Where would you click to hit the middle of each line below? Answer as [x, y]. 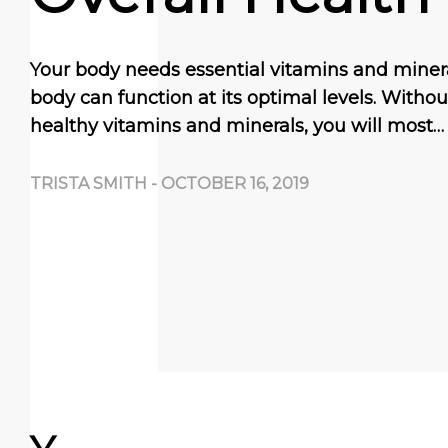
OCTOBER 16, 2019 [235, 183]
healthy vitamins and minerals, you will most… [237, 126]
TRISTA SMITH [88, 183]
